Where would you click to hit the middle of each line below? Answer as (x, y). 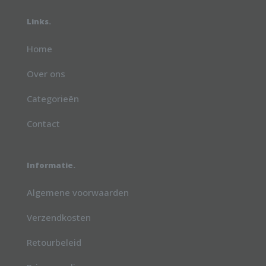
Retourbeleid (54, 243)
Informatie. (51, 165)
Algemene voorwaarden (78, 193)
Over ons (46, 74)
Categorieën (53, 99)
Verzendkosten (59, 218)
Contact (43, 124)
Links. (39, 22)
